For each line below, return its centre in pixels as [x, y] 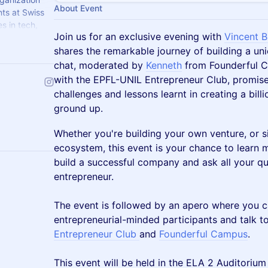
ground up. [78, 108]
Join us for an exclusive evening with [139, 36]
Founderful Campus [203, 234]
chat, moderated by [100, 65]
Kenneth [164, 65]
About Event [78, 8]
